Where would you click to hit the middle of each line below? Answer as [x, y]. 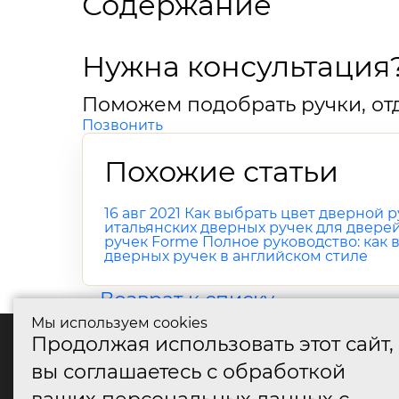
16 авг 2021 [144, 213]
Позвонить [122, 125]
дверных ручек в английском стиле [236, 256]
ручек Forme [151, 242]
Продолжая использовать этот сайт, [212, 344]
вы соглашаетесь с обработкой [188, 371]
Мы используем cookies [119, 323]
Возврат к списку [187, 299]
